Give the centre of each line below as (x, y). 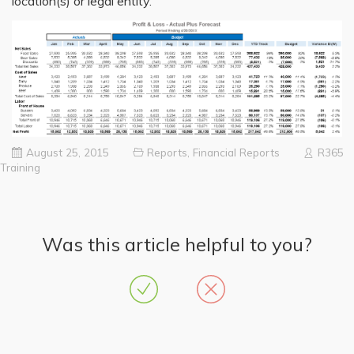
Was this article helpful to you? (177, 244)
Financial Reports (236, 152)
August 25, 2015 (68, 152)
